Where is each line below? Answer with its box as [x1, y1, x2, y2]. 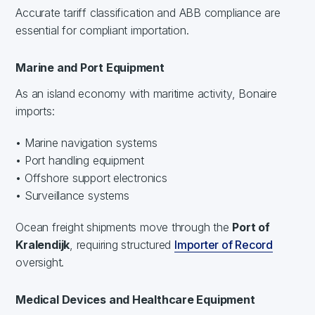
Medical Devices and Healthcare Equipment [15, 292, 255, 307]
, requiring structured [70, 237, 175, 252]
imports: [15, 103, 55, 118]
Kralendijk [15, 237, 70, 252]
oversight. [15, 255, 65, 269]
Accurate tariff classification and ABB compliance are [15, 5, 281, 20]
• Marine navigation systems [15, 135, 157, 150]
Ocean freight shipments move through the [15, 219, 233, 234]
